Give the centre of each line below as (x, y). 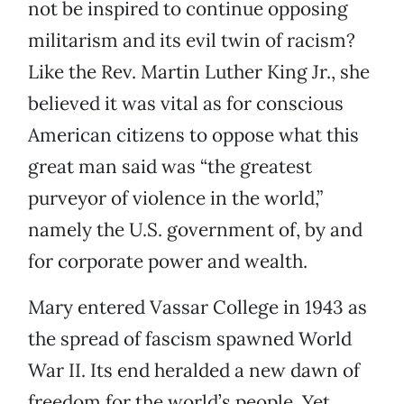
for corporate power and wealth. (168, 262)
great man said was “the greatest (170, 167)
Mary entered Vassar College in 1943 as (197, 308)
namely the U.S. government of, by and (195, 230)
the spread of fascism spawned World (190, 339)
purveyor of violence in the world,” (175, 198)
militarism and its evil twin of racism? (192, 41)
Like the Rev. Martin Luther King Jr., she (199, 72)
